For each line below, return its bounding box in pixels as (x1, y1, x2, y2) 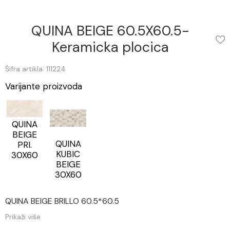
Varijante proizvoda (5, 81, 82, 92)
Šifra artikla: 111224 (5, 64, 66, 73)
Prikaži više (5, 212, 41, 221)
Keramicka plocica (52, 38, 169, 56)
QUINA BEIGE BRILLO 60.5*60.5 (5, 196, 119, 206)
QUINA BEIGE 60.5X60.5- (31, 22, 190, 40)
